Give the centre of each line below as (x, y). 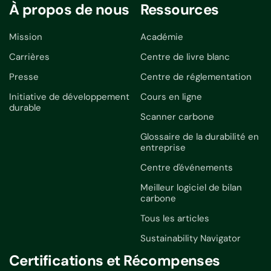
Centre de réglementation (196, 77)
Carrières (29, 57)
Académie (162, 37)
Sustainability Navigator (190, 238)
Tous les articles (175, 218)
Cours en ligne (171, 96)
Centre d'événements (186, 167)
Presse (24, 77)
